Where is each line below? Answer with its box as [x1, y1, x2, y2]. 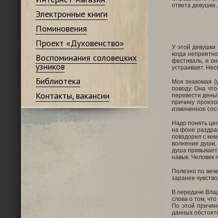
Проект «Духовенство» [35, 37, 124, 49]
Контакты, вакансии [35, 90, 109, 101]
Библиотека [35, 75, 80, 87]
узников [35, 61, 65, 72]
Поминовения [35, 23, 87, 34]
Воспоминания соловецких [35, 52, 137, 63]
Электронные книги [35, 8, 108, 19]
